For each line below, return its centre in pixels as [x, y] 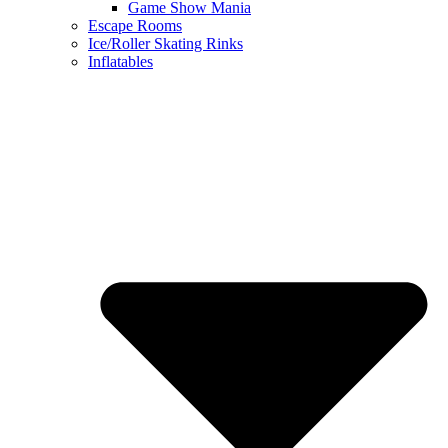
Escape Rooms [135, 25]
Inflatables [120, 61]
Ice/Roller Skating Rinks [165, 43]
